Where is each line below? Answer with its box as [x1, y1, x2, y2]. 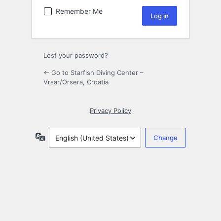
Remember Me [56, 7, 103, 16]
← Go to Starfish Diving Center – [43, 69, 144, 77]
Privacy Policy [90, 107, 131, 115]
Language [44, 132, 77, 141]
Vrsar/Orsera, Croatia [43, 78, 109, 86]
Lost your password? [43, 51, 108, 60]
